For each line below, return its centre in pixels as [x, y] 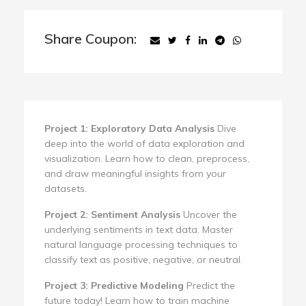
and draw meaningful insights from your [135, 173]
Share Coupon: [91, 38]
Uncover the [209, 214]
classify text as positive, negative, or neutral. [143, 259]
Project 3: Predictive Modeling [114, 285]
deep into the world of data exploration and [144, 143]
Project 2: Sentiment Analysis [112, 214]
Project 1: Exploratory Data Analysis [129, 128]
